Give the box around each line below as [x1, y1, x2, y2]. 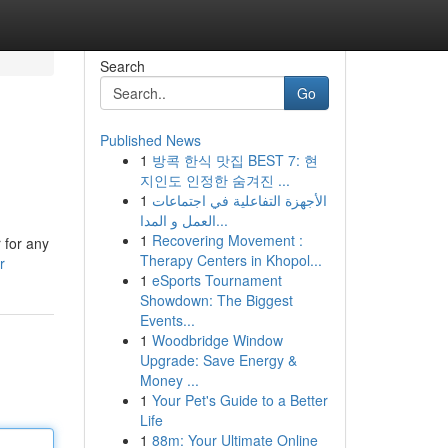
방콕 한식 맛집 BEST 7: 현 [151, 150, 318, 170]
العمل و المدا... [215, 210, 228, 230]
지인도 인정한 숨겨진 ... [139, 170, 290, 190]
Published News [99, 130, 201, 150]
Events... [139, 310, 195, 330]
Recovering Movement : [151, 230, 303, 250]
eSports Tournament [151, 270, 282, 290]
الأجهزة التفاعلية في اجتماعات [151, 190, 327, 210]
